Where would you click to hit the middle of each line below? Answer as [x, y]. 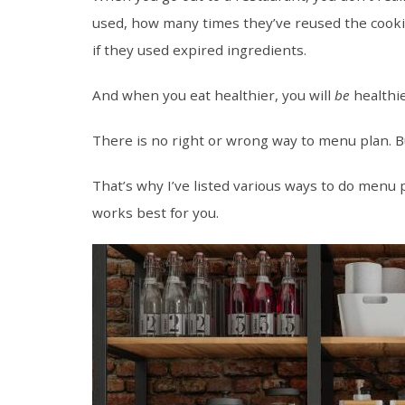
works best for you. [155, 213]
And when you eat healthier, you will [213, 95]
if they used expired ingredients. [199, 50]
